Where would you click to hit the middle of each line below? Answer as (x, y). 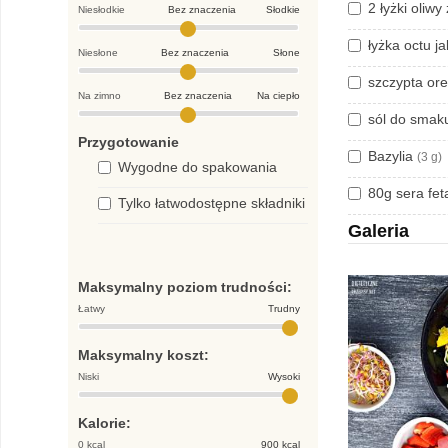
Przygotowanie (128, 142)
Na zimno (101, 95)
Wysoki (284, 376)
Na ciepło (278, 95)
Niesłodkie (103, 9)
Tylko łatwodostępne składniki (211, 203)
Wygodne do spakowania (197, 167)
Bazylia (392, 156)
